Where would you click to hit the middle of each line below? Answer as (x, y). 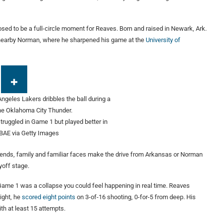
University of (163, 40)
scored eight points (49, 197)
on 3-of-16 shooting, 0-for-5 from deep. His (136, 197)
